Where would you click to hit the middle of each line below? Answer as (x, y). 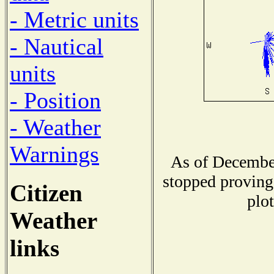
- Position (55, 100)
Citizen (46, 193)
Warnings (54, 154)
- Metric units (74, 19)
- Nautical (57, 46)
